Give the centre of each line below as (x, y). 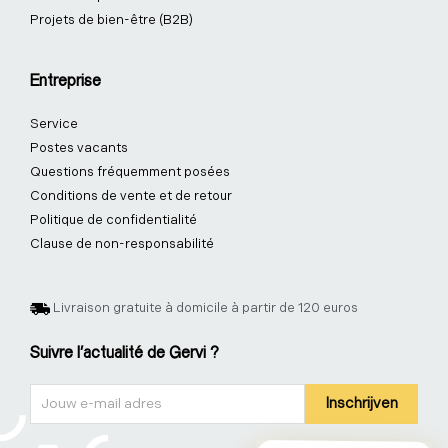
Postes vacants (79, 147)
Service (54, 123)
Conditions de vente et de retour (131, 195)
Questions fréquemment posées (130, 171)
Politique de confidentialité (113, 219)
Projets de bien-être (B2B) (111, 19)
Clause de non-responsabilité (122, 243)
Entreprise (65, 81)
